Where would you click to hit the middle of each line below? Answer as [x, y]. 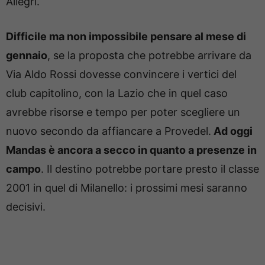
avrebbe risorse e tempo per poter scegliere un [123, 112]
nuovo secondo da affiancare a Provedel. [109, 131]
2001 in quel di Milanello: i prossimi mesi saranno [127, 188]
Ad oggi [232, 131]
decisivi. [26, 207]
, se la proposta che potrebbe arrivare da [149, 56]
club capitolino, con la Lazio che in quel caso [117, 93]
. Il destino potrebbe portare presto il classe [150, 169]
